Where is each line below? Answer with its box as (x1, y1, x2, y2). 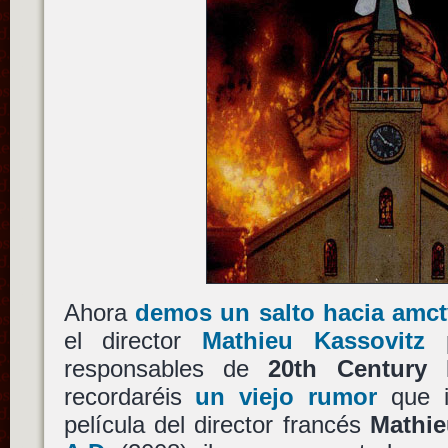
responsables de (63, 355, 269, 383)
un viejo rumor (195, 383, 378, 411)
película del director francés (63, 411, 370, 439)
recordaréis (63, 383, 196, 411)
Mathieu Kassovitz (202, 327, 425, 355)
